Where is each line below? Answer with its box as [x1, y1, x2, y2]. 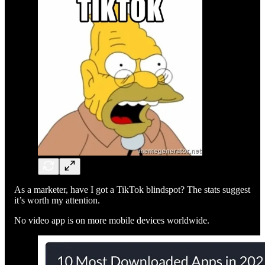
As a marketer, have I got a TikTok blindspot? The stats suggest [14, 185, 250, 195]
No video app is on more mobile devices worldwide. [14, 215, 212, 226]
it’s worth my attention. [14, 195, 100, 206]
